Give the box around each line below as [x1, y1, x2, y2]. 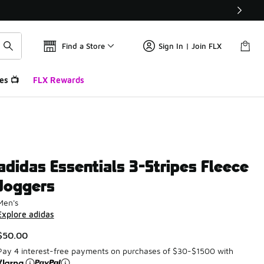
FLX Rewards [32, 75, 84, 85]
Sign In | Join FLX [159, 41, 222, 51]
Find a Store [62, 41, 105, 51]
